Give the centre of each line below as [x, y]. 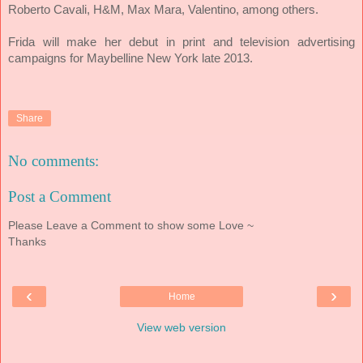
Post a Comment [60, 196]
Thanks [27, 242]
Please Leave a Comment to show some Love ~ [131, 226]
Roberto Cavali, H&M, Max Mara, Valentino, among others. [163, 9]
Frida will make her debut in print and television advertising [181, 41]
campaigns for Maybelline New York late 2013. [130, 58]
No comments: [53, 161]
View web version [181, 327]
